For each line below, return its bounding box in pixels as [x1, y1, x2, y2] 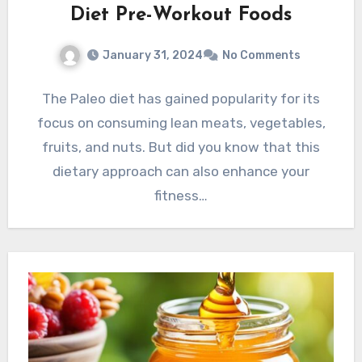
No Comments [221, 48, 301, 62]
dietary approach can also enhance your [53, 162, 309, 179]
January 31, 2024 [102, 48, 203, 62]
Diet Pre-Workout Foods [70, 5, 292, 25]
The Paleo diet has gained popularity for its [42, 90, 320, 107]
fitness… [154, 187, 208, 204]
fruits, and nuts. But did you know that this [42, 138, 320, 155]
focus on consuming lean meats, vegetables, [36, 114, 326, 131]
